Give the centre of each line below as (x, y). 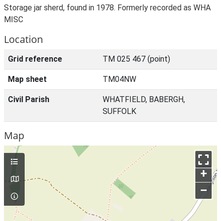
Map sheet (27, 79)
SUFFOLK (119, 111)
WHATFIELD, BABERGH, (144, 99)
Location (23, 39)
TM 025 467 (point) (136, 59)
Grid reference (35, 59)
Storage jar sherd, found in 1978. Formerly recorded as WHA (107, 8)
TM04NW (119, 79)
